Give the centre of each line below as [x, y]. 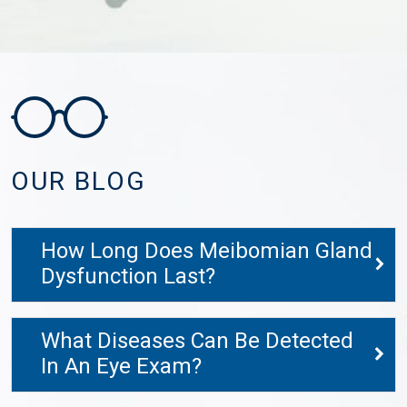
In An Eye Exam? [121, 367]
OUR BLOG [79, 183]
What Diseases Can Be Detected [197, 342]
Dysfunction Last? [128, 277]
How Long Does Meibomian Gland [207, 252]
